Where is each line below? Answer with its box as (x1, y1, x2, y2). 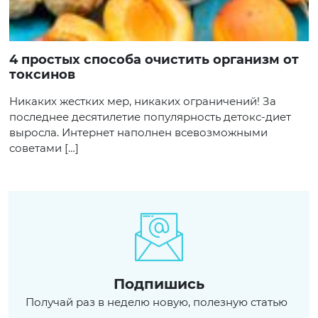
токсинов (9, 67, 75, 82)
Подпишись (114, 275, 204, 292)
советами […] (9, 141, 79, 155)
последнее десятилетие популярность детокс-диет (9, 110, 291, 124)
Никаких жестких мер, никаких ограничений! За (9, 94, 276, 108)
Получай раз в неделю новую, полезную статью (25, 295, 287, 309)
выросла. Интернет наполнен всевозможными (9, 126, 268, 139)
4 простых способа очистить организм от (9, 52, 18, 67)
